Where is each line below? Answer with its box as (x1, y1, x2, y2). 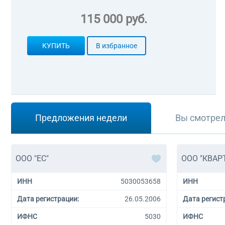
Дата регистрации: (17, 195, 79, 203)
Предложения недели (35, 113, 127, 123)
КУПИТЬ (42, 42, 70, 50)
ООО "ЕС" (16, 154, 49, 163)
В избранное (96, 42, 137, 50)
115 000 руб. (80, 12, 147, 26)
